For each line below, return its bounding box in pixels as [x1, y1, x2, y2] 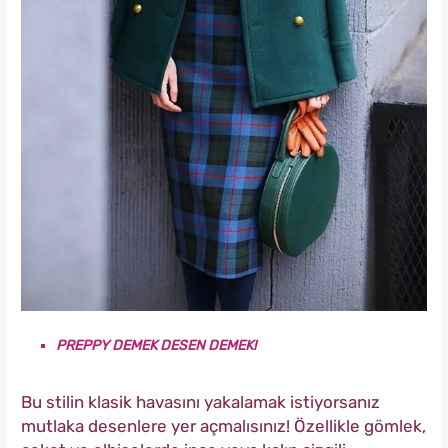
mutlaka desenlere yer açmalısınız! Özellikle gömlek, [21, 416, 426, 437]
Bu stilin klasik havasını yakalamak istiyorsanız [21, 392, 380, 413]
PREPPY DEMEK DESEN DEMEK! [56, 337, 256, 355]
